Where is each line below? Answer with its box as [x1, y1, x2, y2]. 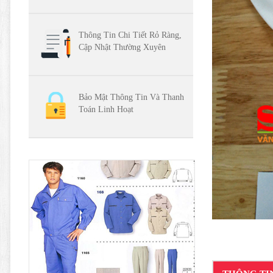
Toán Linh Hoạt [79, 105, 133, 115]
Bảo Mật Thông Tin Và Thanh [79, 93, 184, 102]
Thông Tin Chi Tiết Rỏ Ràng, [79, 30, 182, 40]
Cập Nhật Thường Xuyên [79, 43, 166, 52]
